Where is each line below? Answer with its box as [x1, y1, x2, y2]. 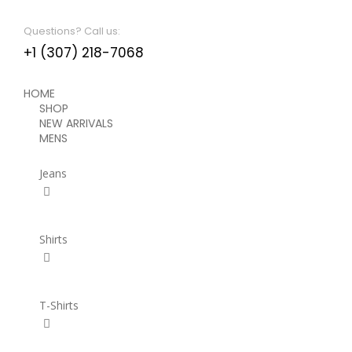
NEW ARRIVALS [39, 115, 113, 131]
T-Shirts [39, 298, 79, 313]
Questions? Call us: [24, 23, 120, 38]
